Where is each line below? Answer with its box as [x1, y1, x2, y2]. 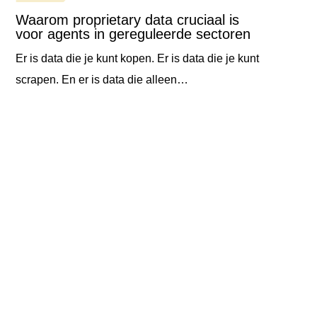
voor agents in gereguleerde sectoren [16, 26, 255, 42]
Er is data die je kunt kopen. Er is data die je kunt [16, 52, 260, 65]
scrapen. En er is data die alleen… [16, 74, 189, 86]
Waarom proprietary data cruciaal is [16, 12, 240, 28]
